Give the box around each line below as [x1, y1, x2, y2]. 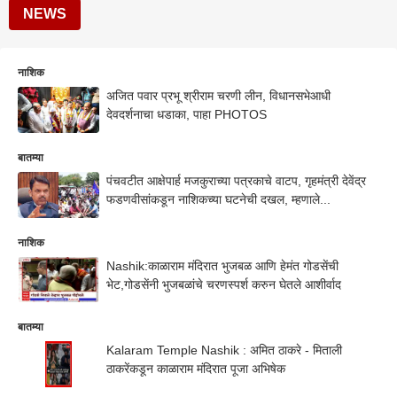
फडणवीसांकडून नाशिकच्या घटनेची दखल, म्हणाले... [106, 191, 331, 206]
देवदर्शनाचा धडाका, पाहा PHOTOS [106, 107, 267, 121]
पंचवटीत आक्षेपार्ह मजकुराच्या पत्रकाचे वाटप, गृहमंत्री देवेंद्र [106, 173, 366, 188]
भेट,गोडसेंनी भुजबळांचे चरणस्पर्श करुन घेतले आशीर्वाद [106, 276, 341, 292]
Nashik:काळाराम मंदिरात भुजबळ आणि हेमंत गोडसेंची [106, 258, 339, 273]
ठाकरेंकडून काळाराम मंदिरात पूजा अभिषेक [106, 362, 285, 377]
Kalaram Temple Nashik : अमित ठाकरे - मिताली [106, 343, 342, 358]
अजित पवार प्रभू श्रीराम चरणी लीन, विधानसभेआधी [106, 89, 331, 103]
